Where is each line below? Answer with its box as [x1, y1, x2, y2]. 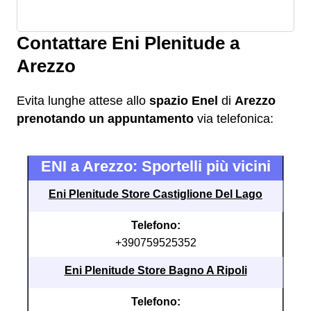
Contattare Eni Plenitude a [17, 33, 239, 53]
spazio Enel [149, 94, 218, 108]
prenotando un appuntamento [17, 112, 194, 126]
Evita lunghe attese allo [17, 94, 149, 108]
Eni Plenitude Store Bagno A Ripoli [64, 264, 247, 276]
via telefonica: [194, 112, 274, 126]
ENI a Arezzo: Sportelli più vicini [40, 158, 271, 175]
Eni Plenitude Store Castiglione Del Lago [49, 188, 262, 200]
